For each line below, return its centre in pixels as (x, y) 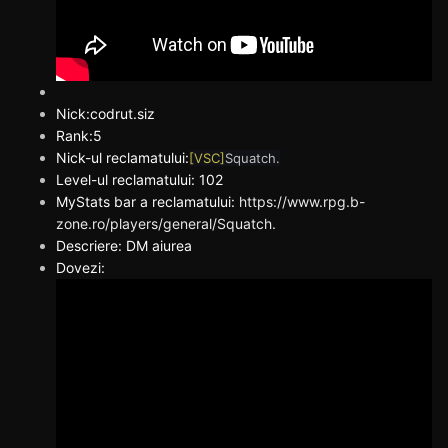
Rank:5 (79, 135)
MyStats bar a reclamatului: (147, 201)
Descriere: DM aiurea (124, 245)
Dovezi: (80, 267)
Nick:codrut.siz (105, 113)
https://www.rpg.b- (302, 201)
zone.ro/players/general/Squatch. (166, 223)
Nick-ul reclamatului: (122, 157)
